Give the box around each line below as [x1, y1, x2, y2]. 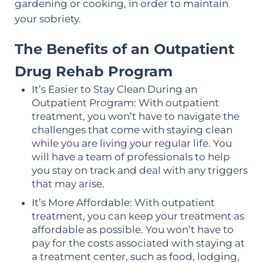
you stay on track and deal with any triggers [32, 164, 248, 177]
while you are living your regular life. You [32, 137, 232, 150]
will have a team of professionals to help [32, 151, 231, 163]
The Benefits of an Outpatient [14, 41, 234, 58]
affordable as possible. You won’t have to [32, 223, 234, 235]
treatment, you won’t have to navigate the [32, 110, 240, 123]
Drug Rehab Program [14, 63, 173, 80]
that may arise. [32, 178, 105, 190]
